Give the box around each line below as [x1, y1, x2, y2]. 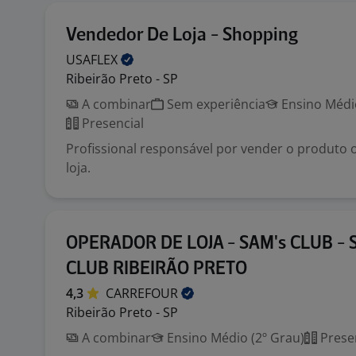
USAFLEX [66, 51, 121, 68]
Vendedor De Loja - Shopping [66, 26, 298, 44]
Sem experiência [164, 95, 265, 113]
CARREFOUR [106, 284, 181, 302]
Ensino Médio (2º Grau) [164, 329, 304, 346]
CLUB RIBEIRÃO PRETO [66, 260, 247, 278]
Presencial [79, 114, 144, 132]
